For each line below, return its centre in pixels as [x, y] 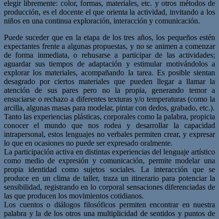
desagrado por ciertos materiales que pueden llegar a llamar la [109, 81]
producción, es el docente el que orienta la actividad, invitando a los [109, 12]
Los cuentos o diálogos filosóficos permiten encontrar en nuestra [109, 204]
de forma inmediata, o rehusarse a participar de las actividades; [109, 55]
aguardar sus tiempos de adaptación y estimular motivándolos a [109, 64]
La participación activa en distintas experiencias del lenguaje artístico [109, 152]
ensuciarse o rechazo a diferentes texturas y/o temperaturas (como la [109, 99]
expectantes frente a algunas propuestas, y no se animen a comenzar [109, 46]
